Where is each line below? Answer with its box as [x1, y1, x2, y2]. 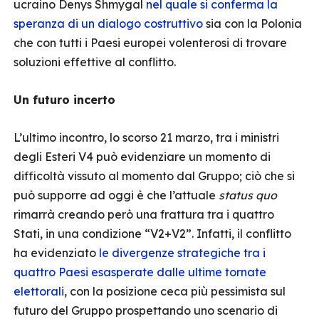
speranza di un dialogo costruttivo [14, 16, 203, 31]
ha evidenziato [14, 246, 99, 260]
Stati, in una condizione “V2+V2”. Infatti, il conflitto [14, 226, 291, 241]
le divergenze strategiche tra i [99, 246, 266, 260]
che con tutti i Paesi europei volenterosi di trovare [14, 36, 287, 50]
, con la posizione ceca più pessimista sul [64, 284, 286, 298]
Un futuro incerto [14, 93, 115, 107]
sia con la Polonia [203, 16, 302, 31]
